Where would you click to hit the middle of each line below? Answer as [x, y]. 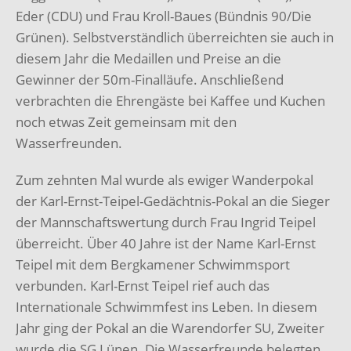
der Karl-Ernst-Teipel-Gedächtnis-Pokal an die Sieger [173, 201]
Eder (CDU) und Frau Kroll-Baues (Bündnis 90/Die [164, 16]
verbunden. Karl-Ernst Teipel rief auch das [143, 286]
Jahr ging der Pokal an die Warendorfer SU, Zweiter [170, 328]
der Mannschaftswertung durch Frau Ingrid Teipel [166, 223]
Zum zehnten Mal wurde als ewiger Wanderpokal [165, 180]
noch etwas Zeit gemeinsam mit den [126, 122]
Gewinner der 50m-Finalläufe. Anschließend [150, 80]
